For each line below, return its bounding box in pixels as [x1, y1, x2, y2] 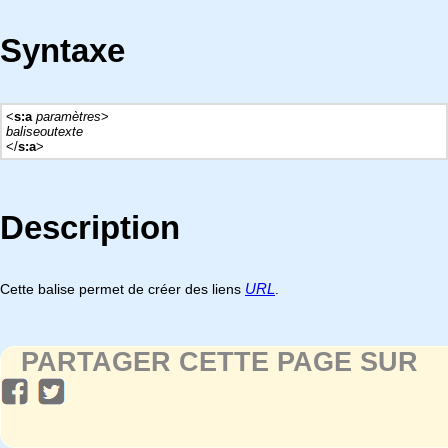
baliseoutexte [6, 124, 83, 139]
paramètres [36, 109, 101, 124]
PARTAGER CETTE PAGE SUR [21, 347, 418, 377]
